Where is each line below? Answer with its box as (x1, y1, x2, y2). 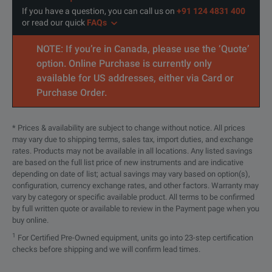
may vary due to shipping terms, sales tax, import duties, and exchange (12, 135, 253, 144)
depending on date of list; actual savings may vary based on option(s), (12, 169, 250, 179)
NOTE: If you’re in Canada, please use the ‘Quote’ (36, 43, 249, 55)
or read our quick (22, 18, 87, 28)
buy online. (12, 216, 49, 225)
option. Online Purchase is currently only (36, 58, 212, 70)
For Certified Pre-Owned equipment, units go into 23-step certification (18, 233, 253, 243)
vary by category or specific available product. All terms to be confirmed (12, 192, 254, 202)
